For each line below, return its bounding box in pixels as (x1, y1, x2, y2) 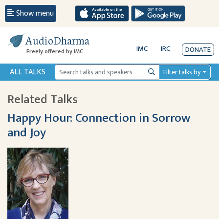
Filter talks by (163, 66, 201, 78)
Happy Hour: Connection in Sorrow (7, 108, 190, 128)
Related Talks (7, 89, 78, 109)
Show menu (16, 6, 54, 20)
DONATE (185, 43, 211, 56)
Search (148, 71, 168, 82)
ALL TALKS (10, 66, 45, 79)
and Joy (7, 122, 46, 143)
